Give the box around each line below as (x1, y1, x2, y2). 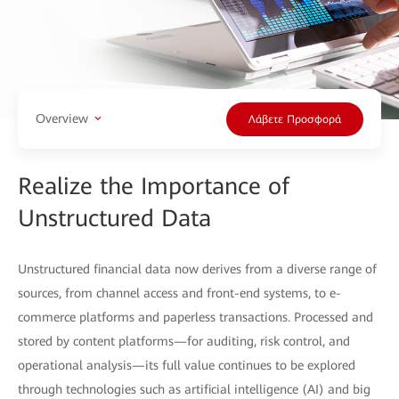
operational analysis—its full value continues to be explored (18, 357, 355, 372)
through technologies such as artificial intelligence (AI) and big (18, 381, 370, 396)
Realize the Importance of (18, 172, 289, 199)
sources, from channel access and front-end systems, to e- (18, 285, 341, 300)
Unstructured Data (18, 204, 211, 232)
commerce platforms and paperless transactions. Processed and (18, 309, 373, 324)
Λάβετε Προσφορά (248, 113, 341, 126)
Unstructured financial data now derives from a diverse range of (18, 261, 377, 276)
